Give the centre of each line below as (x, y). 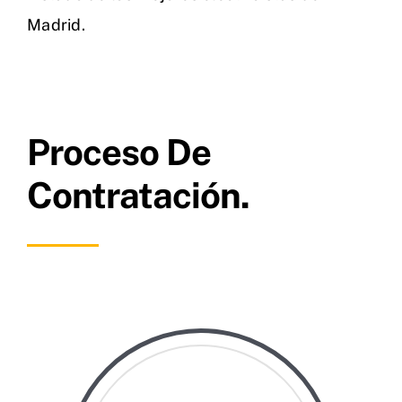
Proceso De (119, 153)
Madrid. (56, 25)
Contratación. (138, 196)
